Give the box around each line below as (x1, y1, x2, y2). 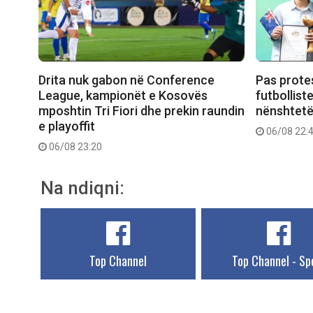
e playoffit (38, 119, 95, 134)
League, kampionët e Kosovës (38, 88, 208, 103)
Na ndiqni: (41, 177, 124, 199)
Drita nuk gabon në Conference (38, 73, 214, 88)
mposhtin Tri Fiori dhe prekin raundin (38, 103, 245, 119)
